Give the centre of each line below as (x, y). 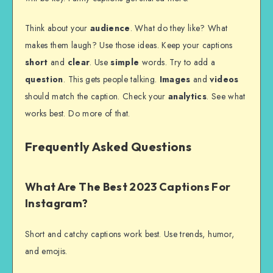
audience (110, 28)
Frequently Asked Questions (108, 147)
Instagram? (57, 204)
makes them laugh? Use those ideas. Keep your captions (129, 45)
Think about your (58, 28)
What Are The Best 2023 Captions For (128, 187)
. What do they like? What (179, 28)
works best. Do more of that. (78, 113)
